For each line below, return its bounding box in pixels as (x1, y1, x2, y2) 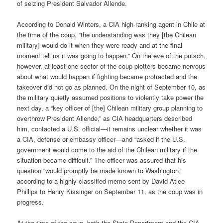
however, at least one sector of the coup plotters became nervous (17, 61, 206, 71)
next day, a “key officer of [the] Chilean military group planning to (17, 103, 203, 112)
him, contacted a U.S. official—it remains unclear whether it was (17, 123, 202, 133)
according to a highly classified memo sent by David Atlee (17, 176, 185, 186)
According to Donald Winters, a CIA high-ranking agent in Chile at (17, 19, 206, 29)
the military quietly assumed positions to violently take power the (17, 92, 204, 102)
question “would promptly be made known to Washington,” (17, 165, 183, 175)
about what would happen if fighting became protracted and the (17, 71, 198, 81)
